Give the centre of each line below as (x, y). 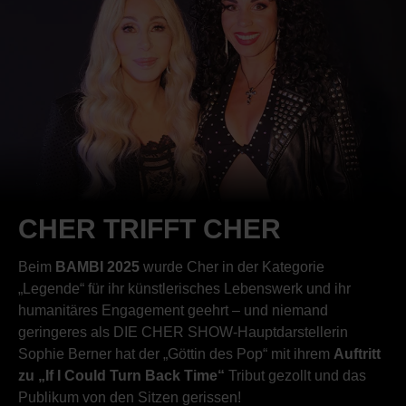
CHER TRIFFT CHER (150, 228)
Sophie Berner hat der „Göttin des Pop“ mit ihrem (176, 353)
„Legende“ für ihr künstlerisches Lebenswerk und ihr (184, 288)
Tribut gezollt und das (297, 375)
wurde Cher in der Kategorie (234, 266)
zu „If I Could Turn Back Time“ (123, 375)
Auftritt (357, 353)
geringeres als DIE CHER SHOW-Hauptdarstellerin (183, 332)
